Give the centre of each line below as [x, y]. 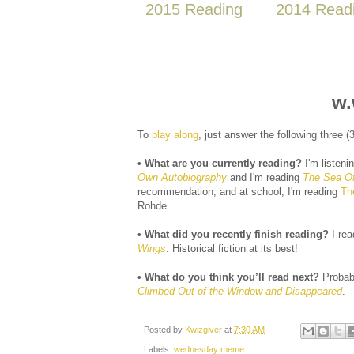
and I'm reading [265, 178]
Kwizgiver [205, 330]
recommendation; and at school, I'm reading [239, 192]
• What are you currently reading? [220, 164]
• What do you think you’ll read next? [228, 277]
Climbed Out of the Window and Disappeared [240, 292]
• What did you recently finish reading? [233, 235]
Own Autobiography [182, 178]
